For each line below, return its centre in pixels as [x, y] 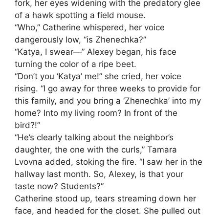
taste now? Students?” [59, 186]
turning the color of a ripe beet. [76, 64]
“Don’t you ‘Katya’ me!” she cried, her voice [98, 76]
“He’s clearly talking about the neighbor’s [94, 137]
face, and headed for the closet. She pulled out [108, 210]
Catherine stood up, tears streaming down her [105, 198]
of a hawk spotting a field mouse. [80, 15]
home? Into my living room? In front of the [96, 113]
